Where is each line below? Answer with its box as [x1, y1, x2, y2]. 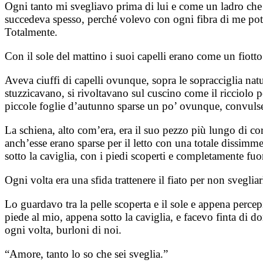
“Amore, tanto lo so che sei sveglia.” [5, 247, 168, 260]
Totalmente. [5, 25, 58, 38]
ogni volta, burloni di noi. [5, 223, 122, 236]
